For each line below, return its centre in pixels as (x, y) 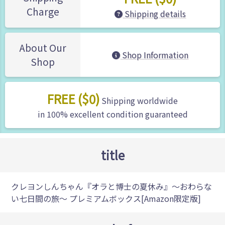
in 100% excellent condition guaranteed (113, 114)
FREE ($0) (73, 99)
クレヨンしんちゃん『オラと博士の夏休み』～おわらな (112, 187)
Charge (43, 12)
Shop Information (154, 55)
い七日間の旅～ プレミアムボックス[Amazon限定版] (106, 199)
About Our (43, 48)
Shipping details (154, 14)
